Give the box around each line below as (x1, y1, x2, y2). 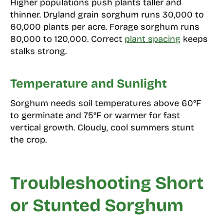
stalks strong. (10, 46, 67, 57)
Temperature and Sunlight (10, 76, 167, 91)
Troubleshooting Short (10, 173, 203, 194)
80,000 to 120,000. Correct (10, 34, 125, 45)
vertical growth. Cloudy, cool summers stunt (10, 122, 194, 133)
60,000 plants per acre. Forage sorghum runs (10, 21, 200, 33)
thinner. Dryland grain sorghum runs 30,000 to (10, 9, 204, 20)
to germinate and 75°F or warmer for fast (10, 110, 180, 121)
